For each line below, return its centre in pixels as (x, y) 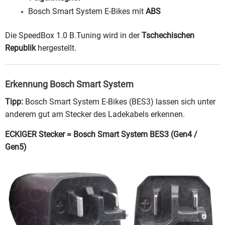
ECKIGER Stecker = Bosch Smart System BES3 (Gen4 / (101, 134)
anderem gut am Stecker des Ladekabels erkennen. (95, 114)
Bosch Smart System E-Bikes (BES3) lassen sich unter (119, 101)
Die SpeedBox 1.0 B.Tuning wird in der (73, 35)
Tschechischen (168, 35)
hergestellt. (56, 48)
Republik (20, 48)
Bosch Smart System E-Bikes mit (87, 11)
